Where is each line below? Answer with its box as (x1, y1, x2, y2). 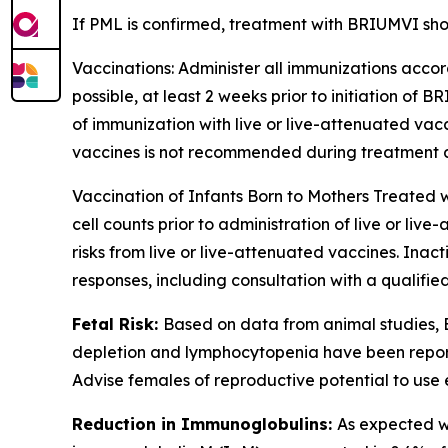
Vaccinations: (72, 57, 174, 78)
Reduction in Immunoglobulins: (72, 413, 337, 434)
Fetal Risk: (72, 313, 163, 334)
